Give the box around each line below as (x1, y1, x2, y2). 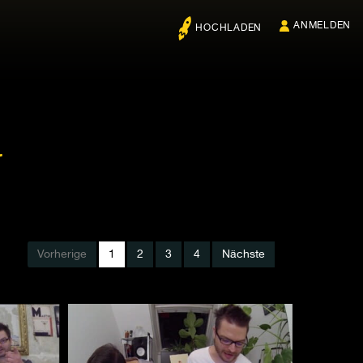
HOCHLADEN (195, 23, 262, 34)
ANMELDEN (293, 21, 351, 31)
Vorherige (37, 249, 87, 260)
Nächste (222, 249, 265, 260)
